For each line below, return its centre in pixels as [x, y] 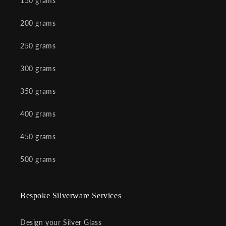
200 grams [38, 23]
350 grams [38, 91]
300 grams [38, 68]
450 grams [38, 136]
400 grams [38, 114]
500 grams [38, 159]
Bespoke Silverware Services [71, 195]
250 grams [38, 46]
